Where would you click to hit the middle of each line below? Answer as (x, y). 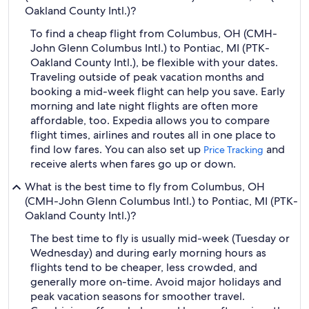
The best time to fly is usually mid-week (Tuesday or (160, 238)
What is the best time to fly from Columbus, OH (145, 187)
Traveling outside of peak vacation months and (147, 77)
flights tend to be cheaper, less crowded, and (144, 267)
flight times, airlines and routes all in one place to (153, 135)
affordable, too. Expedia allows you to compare (150, 120)
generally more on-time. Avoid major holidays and (156, 282)
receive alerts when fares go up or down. (133, 164)
